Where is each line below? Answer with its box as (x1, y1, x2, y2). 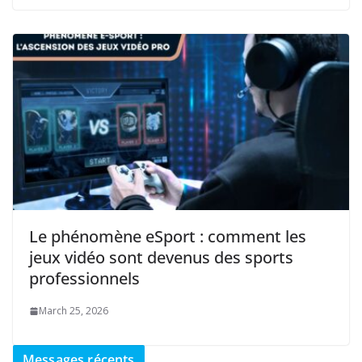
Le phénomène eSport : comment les (29, 225, 306, 248)
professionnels (29, 267, 140, 290)
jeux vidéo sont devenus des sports (29, 246, 293, 269)
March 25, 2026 (39, 304, 108, 318)
